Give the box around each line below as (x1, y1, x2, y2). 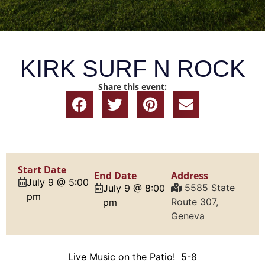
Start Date (18, 163, 66, 176)
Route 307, (170, 196, 218, 208)
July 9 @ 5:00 (27, 176, 89, 188)
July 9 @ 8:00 (103, 182, 166, 194)
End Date (94, 169, 137, 182)
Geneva (170, 210, 205, 222)
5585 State (184, 182, 235, 193)
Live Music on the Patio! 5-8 (68, 251, 197, 263)
